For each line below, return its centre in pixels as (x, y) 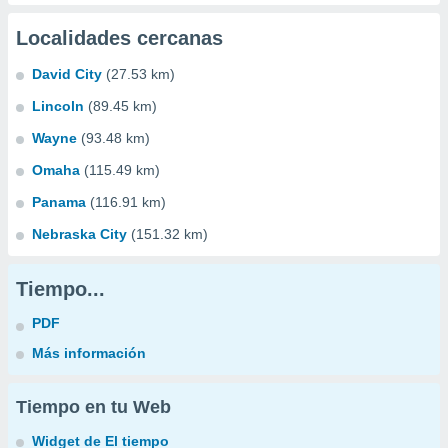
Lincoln (58, 106)
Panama (59, 202)
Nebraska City (79, 234)
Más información (89, 353)
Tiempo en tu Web (93, 407)
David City (67, 74)
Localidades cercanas (119, 38)
